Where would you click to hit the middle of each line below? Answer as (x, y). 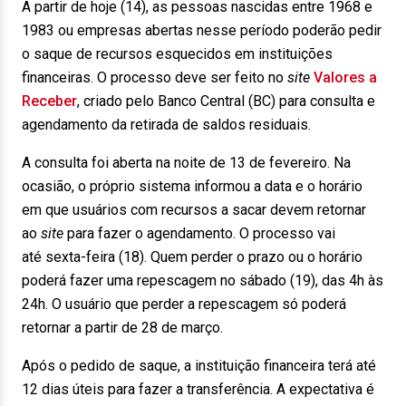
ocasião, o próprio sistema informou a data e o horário (192, 186)
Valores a (345, 77)
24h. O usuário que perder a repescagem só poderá (184, 304)
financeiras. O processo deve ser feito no (155, 77)
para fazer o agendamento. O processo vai (199, 233)
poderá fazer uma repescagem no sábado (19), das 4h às (203, 280)
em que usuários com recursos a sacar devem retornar (194, 210)
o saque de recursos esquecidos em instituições (177, 54)
